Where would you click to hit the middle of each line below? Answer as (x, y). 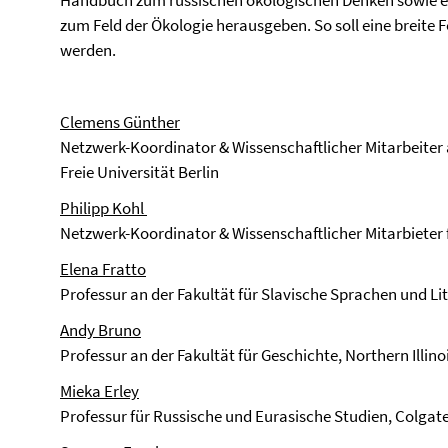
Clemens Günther (120, 122)
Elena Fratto (103, 269)
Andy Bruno (100, 330)
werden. (88, 50)
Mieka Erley (99, 391)
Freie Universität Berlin (139, 172)
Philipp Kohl (103, 208)
